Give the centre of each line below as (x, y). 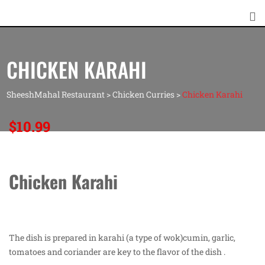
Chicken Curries (143, 94)
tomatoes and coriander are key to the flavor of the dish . (117, 252)
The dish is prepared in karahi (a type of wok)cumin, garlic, (122, 237)
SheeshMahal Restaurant (55, 94)
